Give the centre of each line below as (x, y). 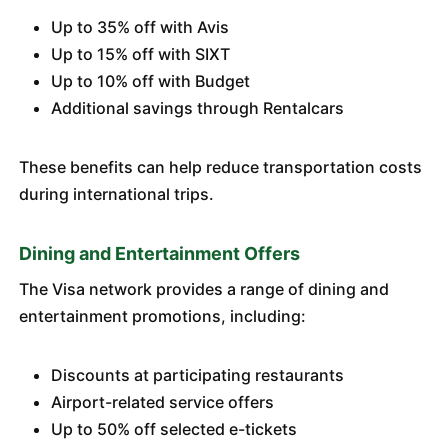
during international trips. (116, 194)
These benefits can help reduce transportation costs (220, 167)
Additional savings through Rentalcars (197, 108)
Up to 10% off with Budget (150, 81)
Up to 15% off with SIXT (140, 54)
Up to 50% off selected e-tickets (173, 429)
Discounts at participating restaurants (197, 375)
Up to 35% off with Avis (139, 27)
